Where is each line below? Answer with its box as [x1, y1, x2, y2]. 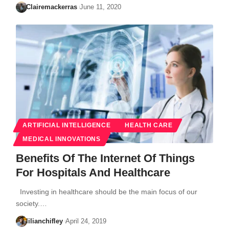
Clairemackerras [26, 3, 78, 11]
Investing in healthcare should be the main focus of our [15, 187, 197, 196]
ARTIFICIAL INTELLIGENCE [22, 122, 111, 128]
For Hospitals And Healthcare [15, 166, 170, 179]
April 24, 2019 [65, 217, 106, 225]
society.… [15, 199, 47, 208]
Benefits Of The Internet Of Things [15, 151, 195, 165]
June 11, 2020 [79, 3, 121, 11]
